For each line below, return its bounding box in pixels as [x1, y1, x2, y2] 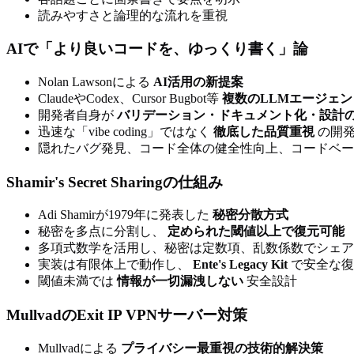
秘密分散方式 [213, 208, 288, 222]
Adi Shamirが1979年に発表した [38, 208, 213, 222]
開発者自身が [38, 107, 117, 122]
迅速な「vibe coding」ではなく [38, 124, 213, 138]
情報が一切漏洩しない [117, 274, 243, 288]
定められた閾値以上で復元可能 [168, 224, 345, 239]
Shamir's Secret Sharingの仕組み [6, 173, 223, 190]
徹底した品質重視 [213, 124, 314, 138]
